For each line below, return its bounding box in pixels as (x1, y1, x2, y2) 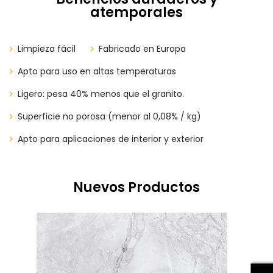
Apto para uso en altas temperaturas (18, 65, 176, 77)
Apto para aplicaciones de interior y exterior (18, 133, 204, 145)
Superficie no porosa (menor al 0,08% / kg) (18, 110, 201, 122)
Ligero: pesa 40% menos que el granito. (18, 88, 184, 100)
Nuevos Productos (73, 178, 200, 197)
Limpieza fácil (18, 43, 76, 55)
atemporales (90, 3, 183, 22)
